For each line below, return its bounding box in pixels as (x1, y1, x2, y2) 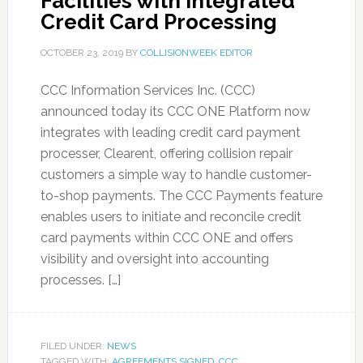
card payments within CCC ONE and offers (40, 230, 293, 246)
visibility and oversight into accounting (40, 251, 269, 267)
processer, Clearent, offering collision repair (40, 146, 293, 161)
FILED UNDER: (40, 340, 107, 352)
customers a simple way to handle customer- (40, 167, 312, 182)
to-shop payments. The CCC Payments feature (40, 188, 322, 203)
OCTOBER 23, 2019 (40, 47, 123, 58)
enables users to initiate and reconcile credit (40, 209, 301, 224)
